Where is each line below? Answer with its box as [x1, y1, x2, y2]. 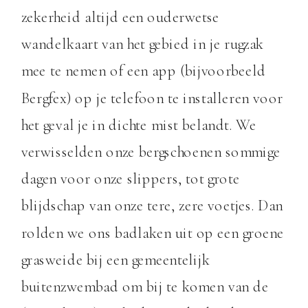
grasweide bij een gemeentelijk [21, 250, 210, 269]
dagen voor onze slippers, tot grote [21, 169, 240, 189]
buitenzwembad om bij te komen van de [21, 277, 269, 297]
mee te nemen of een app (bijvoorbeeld [21, 61, 266, 81]
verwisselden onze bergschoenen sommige [21, 142, 280, 162]
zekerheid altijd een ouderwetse [21, 8, 220, 27]
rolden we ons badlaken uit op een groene [21, 223, 285, 243]
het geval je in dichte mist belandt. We [21, 115, 256, 135]
